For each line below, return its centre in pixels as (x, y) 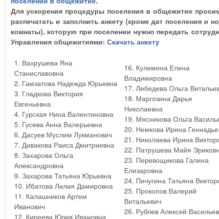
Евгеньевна (32, 103)
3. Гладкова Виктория (48, 93)
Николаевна (143, 108)
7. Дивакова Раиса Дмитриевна (64, 144)
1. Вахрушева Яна (43, 62)
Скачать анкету (133, 42)
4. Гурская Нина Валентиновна (64, 114)
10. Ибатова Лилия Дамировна (63, 186)
